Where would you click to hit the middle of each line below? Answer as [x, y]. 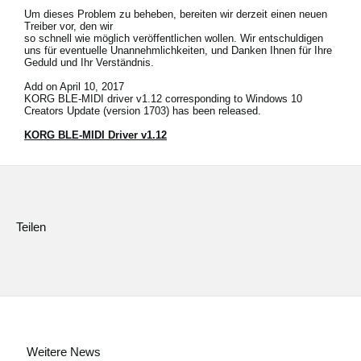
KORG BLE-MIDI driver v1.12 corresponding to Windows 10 [163, 99]
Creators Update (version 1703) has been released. [143, 111]
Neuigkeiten [87, 57]
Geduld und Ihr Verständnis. [89, 62]
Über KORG [89, 178]
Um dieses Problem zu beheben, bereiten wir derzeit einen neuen [176, 14]
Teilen [31, 227]
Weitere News [64, 352]
